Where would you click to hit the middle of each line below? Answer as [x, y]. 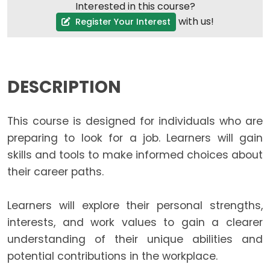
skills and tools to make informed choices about [135, 155]
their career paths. [56, 172]
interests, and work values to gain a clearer [135, 223]
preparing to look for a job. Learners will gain [135, 138]
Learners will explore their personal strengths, [135, 206]
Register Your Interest [121, 21]
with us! [195, 21]
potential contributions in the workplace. [113, 256]
